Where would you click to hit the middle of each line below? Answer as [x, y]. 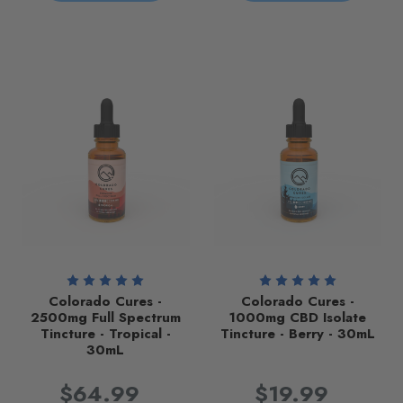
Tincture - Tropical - [105, 333]
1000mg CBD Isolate [298, 317]
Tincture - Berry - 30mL [297, 333]
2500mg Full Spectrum [105, 317]
